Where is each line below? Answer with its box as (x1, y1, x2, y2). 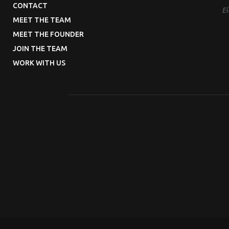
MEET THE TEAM (13, 15, 71, 24)
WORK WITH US (13, 58, 65, 67)
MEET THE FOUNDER (13, 30, 84, 38)
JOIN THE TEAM (13, 44, 67, 53)
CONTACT (13, 1, 48, 10)
